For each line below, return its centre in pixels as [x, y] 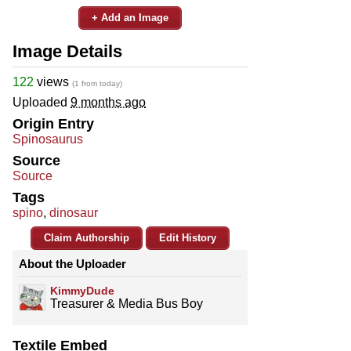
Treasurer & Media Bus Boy [127, 303]
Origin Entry [53, 123]
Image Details [67, 51]
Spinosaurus [48, 139]
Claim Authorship [87, 237]
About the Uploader [72, 263]
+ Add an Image [130, 17]
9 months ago [108, 102]
